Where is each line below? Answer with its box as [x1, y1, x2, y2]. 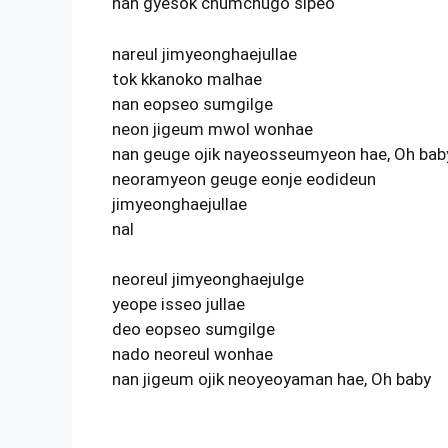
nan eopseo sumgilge [112, 93, 273, 114]
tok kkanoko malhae [112, 68, 262, 89]
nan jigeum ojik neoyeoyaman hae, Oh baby [112, 369, 431, 389]
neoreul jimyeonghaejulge [112, 269, 304, 289]
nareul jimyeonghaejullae [112, 43, 297, 64]
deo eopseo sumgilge [112, 319, 275, 339]
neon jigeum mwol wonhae [112, 118, 313, 139]
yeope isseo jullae [112, 294, 245, 314]
